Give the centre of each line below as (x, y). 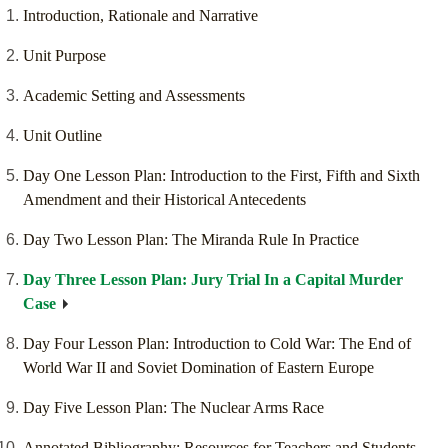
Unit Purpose (64, 56)
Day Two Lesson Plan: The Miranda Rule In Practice (191, 240)
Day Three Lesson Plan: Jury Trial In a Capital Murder (213, 280)
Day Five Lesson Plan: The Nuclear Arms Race (173, 408)
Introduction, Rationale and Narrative (140, 16)
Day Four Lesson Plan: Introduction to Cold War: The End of (217, 344)
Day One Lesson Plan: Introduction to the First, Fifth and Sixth (221, 176)
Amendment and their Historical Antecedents (164, 200)
